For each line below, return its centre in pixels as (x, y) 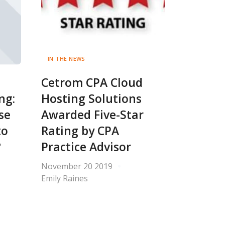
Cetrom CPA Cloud (92, 82)
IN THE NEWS (67, 58)
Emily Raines (65, 178)
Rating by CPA (80, 131)
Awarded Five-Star (92, 115)
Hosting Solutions (91, 98)
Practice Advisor (86, 147)
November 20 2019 (77, 166)
